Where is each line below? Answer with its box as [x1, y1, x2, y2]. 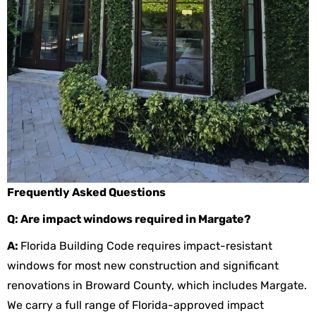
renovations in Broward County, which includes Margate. [7, 278, 307, 292]
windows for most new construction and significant [7, 258, 279, 272]
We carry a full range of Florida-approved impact [7, 298, 264, 312]
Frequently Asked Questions [7, 185, 166, 199]
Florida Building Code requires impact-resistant [20, 238, 272, 253]
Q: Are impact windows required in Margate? [7, 212, 251, 226]
